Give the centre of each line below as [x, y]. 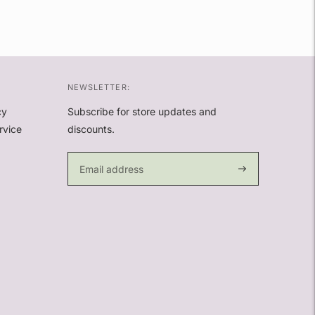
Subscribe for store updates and [142, 111]
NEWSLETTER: [98, 87]
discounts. [91, 129]
